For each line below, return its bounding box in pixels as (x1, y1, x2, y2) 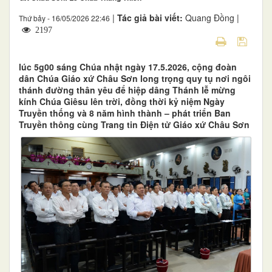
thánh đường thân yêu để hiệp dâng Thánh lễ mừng (19, 83, 236, 96)
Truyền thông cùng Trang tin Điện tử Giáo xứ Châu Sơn (19, 118, 250, 131)
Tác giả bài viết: (117, 11, 185, 24)
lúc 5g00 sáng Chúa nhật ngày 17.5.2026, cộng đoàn (19, 60, 237, 73)
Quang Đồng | (185, 11, 239, 24)
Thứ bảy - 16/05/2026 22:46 (19, 12, 110, 23)
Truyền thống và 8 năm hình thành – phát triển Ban (19, 106, 231, 119)
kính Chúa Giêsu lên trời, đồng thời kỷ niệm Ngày (19, 95, 225, 107)
